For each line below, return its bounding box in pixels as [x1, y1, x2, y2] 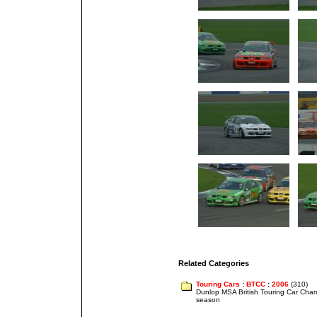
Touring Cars [196, 280, 240, 289]
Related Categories [178, 259, 249, 268]
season [196, 296, 220, 304]
